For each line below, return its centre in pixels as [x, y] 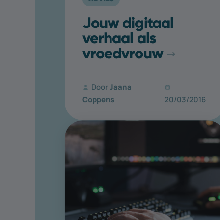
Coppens [98, 99]
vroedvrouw [123, 53]
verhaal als [119, 38]
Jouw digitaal [128, 23]
